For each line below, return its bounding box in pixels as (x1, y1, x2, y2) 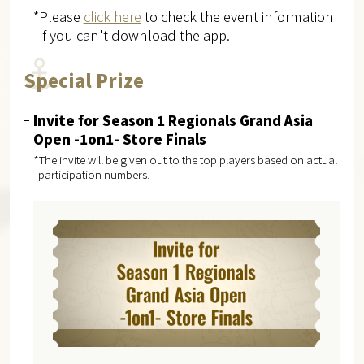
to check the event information (141, 6, 334, 27)
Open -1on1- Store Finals (32, 128, 206, 149)
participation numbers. (38, 166, 150, 183)
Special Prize (24, 67, 144, 93)
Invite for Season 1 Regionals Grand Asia (32, 110, 313, 130)
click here (83, 6, 141, 27)
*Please (32, 6, 84, 27)
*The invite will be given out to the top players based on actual (32, 151, 337, 168)
